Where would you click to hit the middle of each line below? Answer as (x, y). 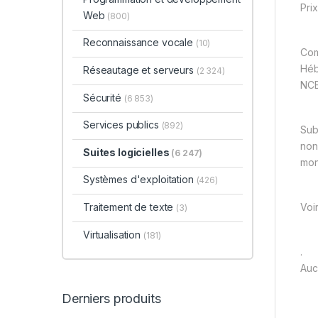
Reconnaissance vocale (139, 43)
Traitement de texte (130, 207)
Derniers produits (111, 298)
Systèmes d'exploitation (139, 180)
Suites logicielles (127, 152)
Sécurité (103, 97)
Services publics (122, 125)
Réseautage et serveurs (139, 70)
